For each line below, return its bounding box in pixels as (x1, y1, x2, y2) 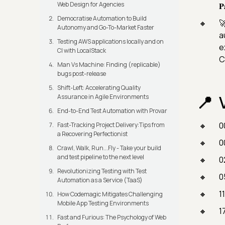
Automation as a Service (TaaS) (57, 176, 143, 185)
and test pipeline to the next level (57, 153, 144, 162)
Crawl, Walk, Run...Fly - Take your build (57, 144, 161, 153)
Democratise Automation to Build (57, 14, 147, 23)
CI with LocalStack (57, 46, 106, 55)
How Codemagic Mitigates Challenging (57, 190, 163, 199)
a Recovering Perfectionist (57, 130, 128, 139)
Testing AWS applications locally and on (57, 37, 164, 46)
